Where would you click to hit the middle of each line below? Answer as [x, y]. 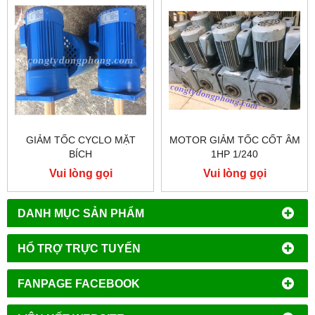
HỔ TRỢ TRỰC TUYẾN [79, 248]
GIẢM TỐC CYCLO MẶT [81, 140]
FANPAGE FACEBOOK [79, 283]
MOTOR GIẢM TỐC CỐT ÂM [234, 140]
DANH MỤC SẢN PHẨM [81, 213]
